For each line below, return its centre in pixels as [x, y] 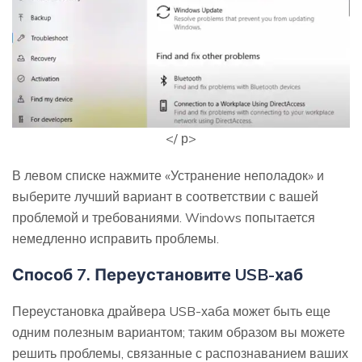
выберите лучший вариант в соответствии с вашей [165, 197]
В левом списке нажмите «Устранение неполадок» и [168, 176]
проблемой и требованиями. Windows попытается [164, 218]
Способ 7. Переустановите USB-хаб [158, 275]
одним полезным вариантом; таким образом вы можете [179, 333]
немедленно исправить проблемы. [116, 239]
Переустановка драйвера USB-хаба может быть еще [171, 311]
